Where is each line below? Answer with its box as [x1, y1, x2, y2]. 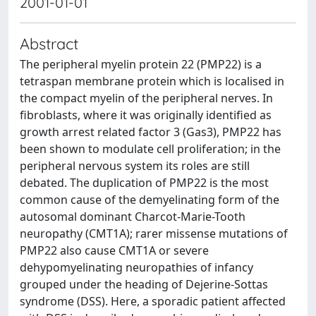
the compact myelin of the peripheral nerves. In [20, 90, 273, 106]
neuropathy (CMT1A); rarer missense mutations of [20, 225, 288, 241]
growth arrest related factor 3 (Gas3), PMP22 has [20, 123, 281, 140]
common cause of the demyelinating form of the [20, 191, 279, 207]
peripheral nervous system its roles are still [20, 157, 250, 174]
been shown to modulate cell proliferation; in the [20, 140, 281, 157]
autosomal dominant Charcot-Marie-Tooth [20, 208, 245, 224]
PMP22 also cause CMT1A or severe [20, 242, 209, 258]
